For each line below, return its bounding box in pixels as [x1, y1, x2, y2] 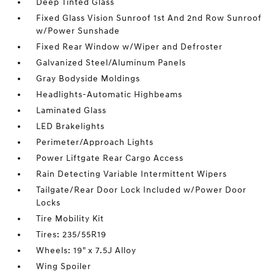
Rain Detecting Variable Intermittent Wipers [36, 169, 228, 179]
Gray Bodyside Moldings [36, 73, 141, 84]
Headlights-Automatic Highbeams [36, 89, 183, 100]
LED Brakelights [36, 121, 105, 131]
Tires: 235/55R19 [36, 229, 107, 240]
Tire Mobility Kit [36, 213, 105, 224]
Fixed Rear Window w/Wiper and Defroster [36, 42, 223, 52]
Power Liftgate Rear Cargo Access [36, 153, 184, 163]
